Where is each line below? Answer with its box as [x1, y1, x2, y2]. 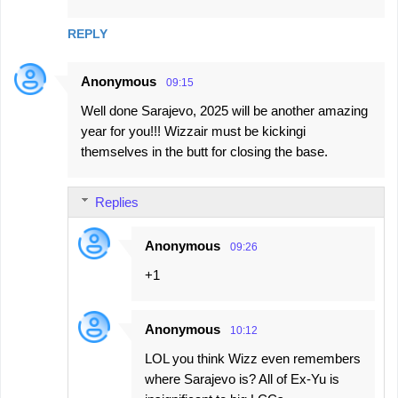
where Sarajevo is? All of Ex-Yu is [145, 370, 339, 386]
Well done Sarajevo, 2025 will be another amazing [81, 102, 368, 118]
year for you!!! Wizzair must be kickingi [81, 123, 306, 139]
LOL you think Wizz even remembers [145, 350, 361, 366]
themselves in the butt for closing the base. [81, 143, 328, 159]
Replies [95, 194, 139, 210]
